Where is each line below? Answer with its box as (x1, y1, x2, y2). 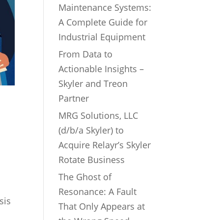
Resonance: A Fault (58, 186, 137, 197)
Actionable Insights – (58, 63, 144, 75)
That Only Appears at (58, 200, 145, 212)
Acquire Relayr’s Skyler (58, 139, 151, 151)
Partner (58, 92, 89, 104)
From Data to (58, 48, 113, 60)
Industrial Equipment (58, 31, 148, 43)
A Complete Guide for (58, 16, 148, 28)
